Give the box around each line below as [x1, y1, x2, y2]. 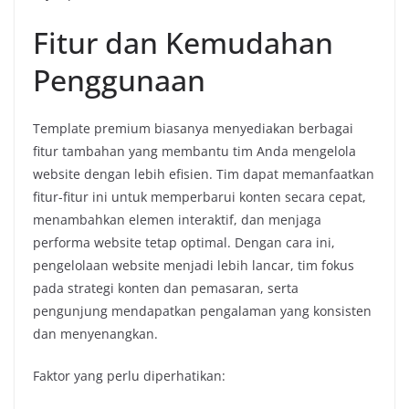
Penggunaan [33, 59, 205, 100]
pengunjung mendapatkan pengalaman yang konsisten [33, 301, 372, 320]
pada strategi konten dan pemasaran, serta [33, 278, 299, 297]
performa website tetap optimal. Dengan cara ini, [33, 233, 335, 251]
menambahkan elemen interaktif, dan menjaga [33, 210, 321, 228]
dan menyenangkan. [33, 324, 158, 342]
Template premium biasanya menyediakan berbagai [33, 119, 353, 137]
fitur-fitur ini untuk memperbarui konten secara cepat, [33, 187, 366, 205]
